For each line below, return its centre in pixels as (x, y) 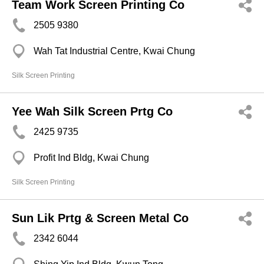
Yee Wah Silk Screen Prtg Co (92, 111)
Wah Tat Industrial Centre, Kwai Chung (114, 51)
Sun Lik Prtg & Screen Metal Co (100, 218)
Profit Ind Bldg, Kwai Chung (91, 158)
